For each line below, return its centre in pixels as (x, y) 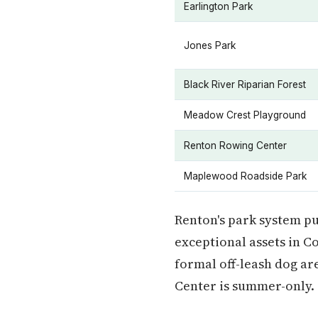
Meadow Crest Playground (245, 115)
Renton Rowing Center (235, 146)
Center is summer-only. (245, 286)
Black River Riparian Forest (245, 84)
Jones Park (210, 45)
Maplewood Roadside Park (245, 176)
